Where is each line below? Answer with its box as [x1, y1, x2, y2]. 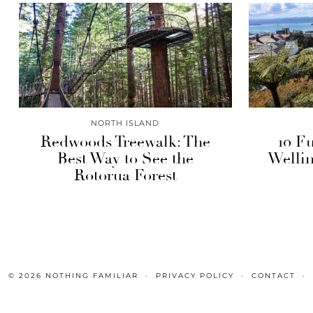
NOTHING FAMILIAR [45, 271, 138, 280]
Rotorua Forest [73, 166, 177, 185]
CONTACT [252, 271, 296, 280]
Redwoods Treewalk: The [40, 132, 210, 152]
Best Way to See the [57, 149, 194, 168]
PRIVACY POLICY [156, 271, 234, 280]
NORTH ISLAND [91, 118, 160, 128]
